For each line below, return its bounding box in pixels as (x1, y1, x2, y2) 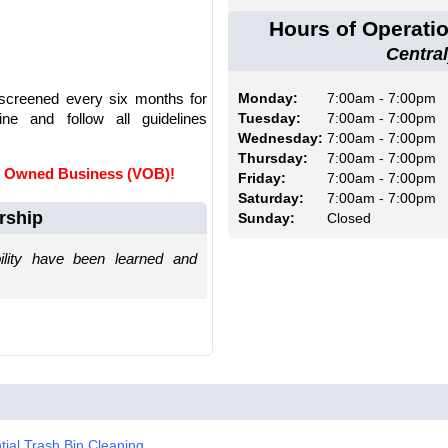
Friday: (238, 170, 287, 187)
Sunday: (238, 210, 296, 227)
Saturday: (238, 190, 305, 207)
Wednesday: (238, 130, 324, 147)
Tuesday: (238, 110, 302, 127)
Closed (323, 210, 372, 227)
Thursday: (238, 150, 309, 167)
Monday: (238, 90, 299, 107)
